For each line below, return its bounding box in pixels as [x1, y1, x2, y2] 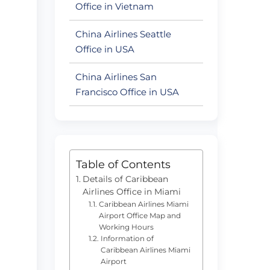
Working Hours [98, 222, 154, 231]
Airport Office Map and [98, 210, 181, 220]
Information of [100, 233, 154, 243]
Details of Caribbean [82, 174, 168, 184]
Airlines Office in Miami [82, 186, 181, 196]
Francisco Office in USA [75, 86, 179, 98]
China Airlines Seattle [75, 28, 171, 40]
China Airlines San [75, 71, 157, 83]
